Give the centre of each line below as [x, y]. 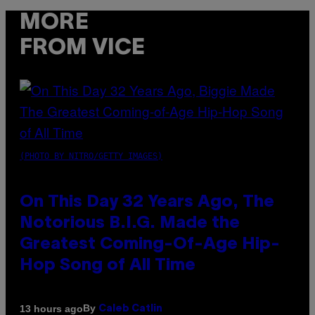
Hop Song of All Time [108, 266]
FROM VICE [82, 48]
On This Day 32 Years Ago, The [147, 203]
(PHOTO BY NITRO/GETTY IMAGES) [91, 156]
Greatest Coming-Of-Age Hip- [150, 245]
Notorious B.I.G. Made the [130, 224]
